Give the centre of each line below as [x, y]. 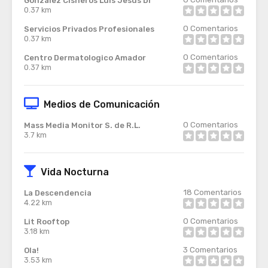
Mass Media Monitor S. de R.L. [82, 125]
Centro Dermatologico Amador [85, 58]
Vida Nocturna [75, 172]
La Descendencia [58, 193]
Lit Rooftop [47, 222]
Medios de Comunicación [102, 104]
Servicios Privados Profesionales [89, 29]
